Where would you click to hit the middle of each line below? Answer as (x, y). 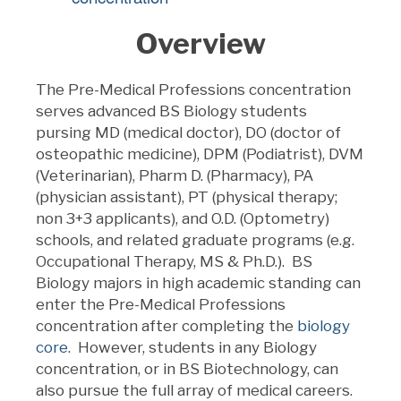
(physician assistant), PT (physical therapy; (187, 196)
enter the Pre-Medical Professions (161, 304)
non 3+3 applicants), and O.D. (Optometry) (183, 218)
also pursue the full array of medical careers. (196, 390)
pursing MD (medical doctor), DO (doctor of (188, 132)
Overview (200, 43)
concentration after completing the (166, 325)
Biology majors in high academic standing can (198, 282)
